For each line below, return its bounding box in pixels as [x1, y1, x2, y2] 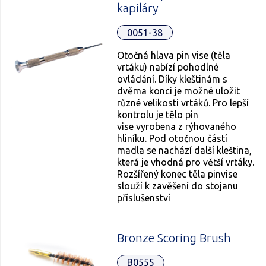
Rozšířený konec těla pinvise [117, 169, 238, 180]
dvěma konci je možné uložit [117, 85, 240, 97]
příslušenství [117, 192, 171, 204]
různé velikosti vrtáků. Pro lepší [117, 97, 249, 109]
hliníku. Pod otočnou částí [117, 133, 228, 144]
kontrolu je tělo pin [117, 109, 199, 121]
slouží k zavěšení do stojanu [117, 180, 239, 192]
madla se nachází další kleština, [117, 145, 252, 156]
